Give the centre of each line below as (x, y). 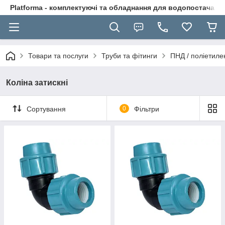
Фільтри (146, 109)
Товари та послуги (58, 56)
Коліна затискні (37, 83)
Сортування (46, 109)
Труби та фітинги (129, 56)
